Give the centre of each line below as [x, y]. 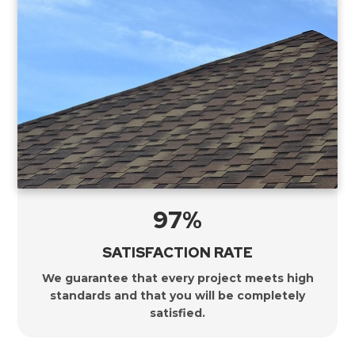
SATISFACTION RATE [177, 252]
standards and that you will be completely [177, 295]
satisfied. [177, 313]
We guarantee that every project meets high [177, 278]
